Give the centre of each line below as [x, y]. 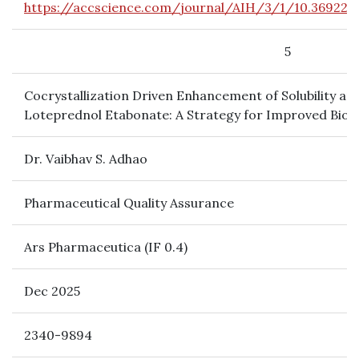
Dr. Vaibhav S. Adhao [86, 159]
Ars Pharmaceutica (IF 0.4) [106, 247]
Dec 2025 [52, 291]
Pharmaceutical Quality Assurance [129, 203]
